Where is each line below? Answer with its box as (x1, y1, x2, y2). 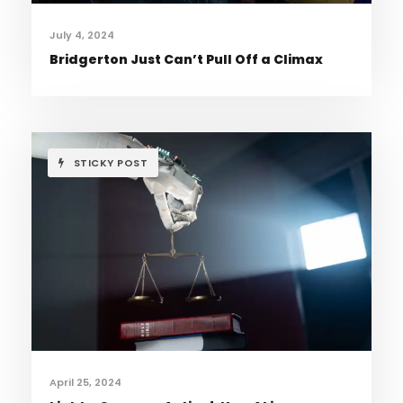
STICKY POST (73, 156, 148, 171)
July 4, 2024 (49, 28, 114, 43)
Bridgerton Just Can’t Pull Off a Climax (49, 50, 323, 69)
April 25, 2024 (49, 375, 121, 390)
